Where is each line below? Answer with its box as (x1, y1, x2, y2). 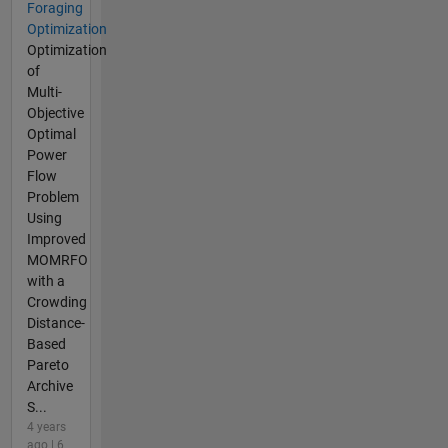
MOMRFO (26, 251, 88, 268)
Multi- (26, 83, 62, 100)
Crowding (26, 293, 87, 310)
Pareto (26, 356, 69, 373)
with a (26, 272, 65, 289)
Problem (26, 188, 79, 205)
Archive (26, 377, 73, 394)
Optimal (26, 125, 76, 142)
